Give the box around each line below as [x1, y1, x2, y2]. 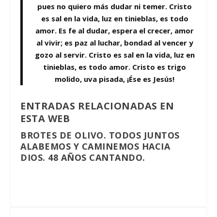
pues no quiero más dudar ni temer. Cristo [37, 1, 192, 12]
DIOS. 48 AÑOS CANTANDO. [20, 152, 145, 164]
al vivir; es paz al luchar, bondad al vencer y [36, 38, 193, 48]
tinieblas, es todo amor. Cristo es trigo [43, 62, 186, 72]
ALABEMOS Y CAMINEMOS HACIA [20, 140, 170, 153]
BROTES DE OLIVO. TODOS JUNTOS [20, 129, 180, 141]
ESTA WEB [20, 112, 70, 125]
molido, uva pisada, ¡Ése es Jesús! [55, 74, 174, 84]
